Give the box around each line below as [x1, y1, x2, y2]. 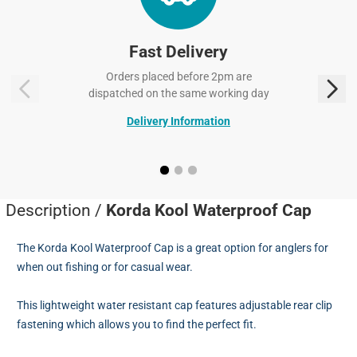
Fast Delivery [129, 41, 228, 61]
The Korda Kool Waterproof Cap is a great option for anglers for [17, 241, 328, 255]
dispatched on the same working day [88, 86, 269, 100]
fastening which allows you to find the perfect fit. [17, 318, 257, 331]
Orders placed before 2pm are [105, 69, 252, 83]
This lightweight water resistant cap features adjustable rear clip [17, 299, 332, 312]
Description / [6, 201, 106, 221]
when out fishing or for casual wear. [17, 261, 193, 274]
